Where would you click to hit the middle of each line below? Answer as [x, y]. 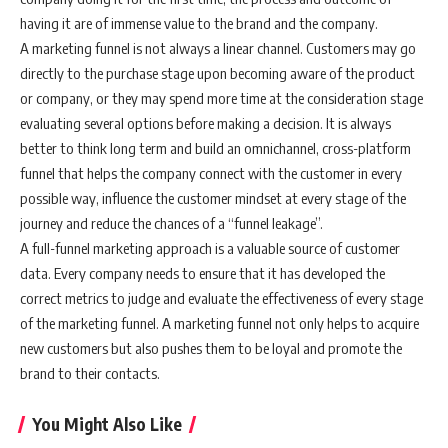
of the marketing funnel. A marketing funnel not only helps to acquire [219, 322]
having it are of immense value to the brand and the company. [199, 22]
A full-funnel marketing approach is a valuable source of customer [210, 247]
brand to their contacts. [90, 372]
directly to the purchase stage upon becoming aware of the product [217, 72]
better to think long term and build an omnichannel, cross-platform [215, 147]
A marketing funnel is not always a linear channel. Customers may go [218, 47]
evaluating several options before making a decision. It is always [205, 122]
